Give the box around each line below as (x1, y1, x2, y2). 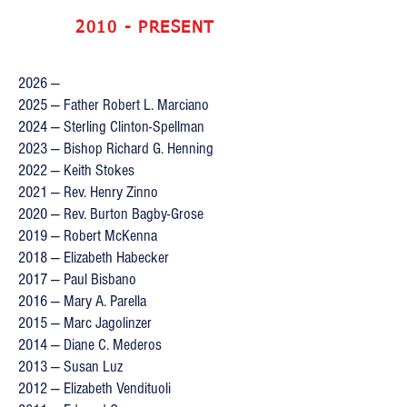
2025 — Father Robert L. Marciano (18, 95, 209, 114)
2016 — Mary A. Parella (18, 292, 146, 311)
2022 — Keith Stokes (18, 161, 134, 180)
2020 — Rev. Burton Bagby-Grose (18, 204, 203, 223)
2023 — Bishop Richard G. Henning (18, 139, 213, 158)
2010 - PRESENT (75, 20, 215, 36)
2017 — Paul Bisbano (18, 270, 136, 289)
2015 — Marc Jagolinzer (18, 313, 152, 333)
